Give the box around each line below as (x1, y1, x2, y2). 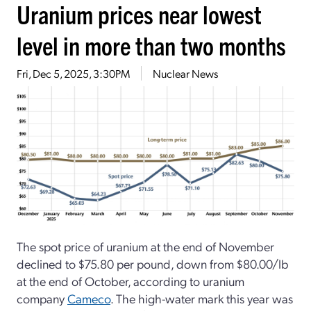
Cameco (67, 290, 110, 307)
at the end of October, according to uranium (17, 273, 244, 289)
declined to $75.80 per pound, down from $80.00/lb (17, 255, 289, 272)
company (17, 290, 67, 307)
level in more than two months (17, 29, 286, 61)
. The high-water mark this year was (110, 290, 293, 307)
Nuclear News (153, 66, 218, 81)
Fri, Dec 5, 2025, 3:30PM (17, 66, 130, 81)
